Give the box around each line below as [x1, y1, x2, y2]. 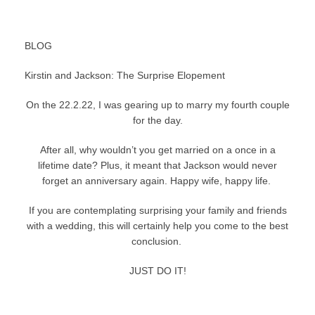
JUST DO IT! [129, 265, 186, 277]
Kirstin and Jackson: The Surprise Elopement [25, 70, 225, 82]
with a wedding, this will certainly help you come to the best [27, 220, 288, 232]
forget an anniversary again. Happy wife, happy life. [41, 175, 271, 187]
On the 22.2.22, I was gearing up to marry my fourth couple [25, 99, 290, 111]
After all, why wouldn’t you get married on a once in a [39, 144, 276, 156]
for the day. [132, 115, 183, 127]
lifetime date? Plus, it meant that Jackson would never [38, 160, 277, 172]
